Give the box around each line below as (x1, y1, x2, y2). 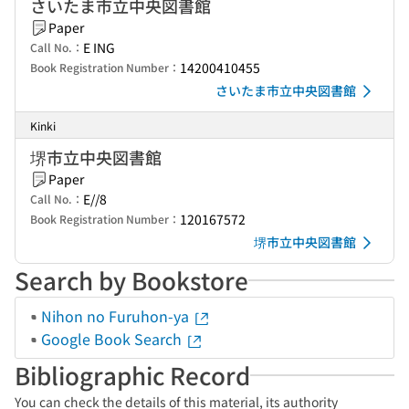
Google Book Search (41, 328, 185, 350)
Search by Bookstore (15, 263, 248, 297)
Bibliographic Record (15, 358, 250, 392)
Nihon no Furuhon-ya (41, 305, 193, 327)
